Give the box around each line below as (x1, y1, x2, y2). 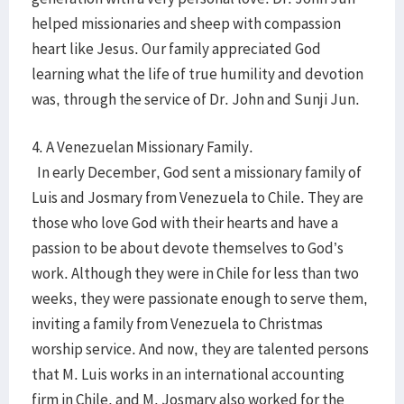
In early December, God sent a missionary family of (32, 162, 362, 182)
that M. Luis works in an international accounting (32, 364, 344, 384)
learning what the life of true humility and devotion (32, 64, 363, 84)
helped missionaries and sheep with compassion (32, 14, 341, 33)
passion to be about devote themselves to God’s (32, 238, 344, 258)
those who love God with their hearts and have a (32, 213, 338, 233)
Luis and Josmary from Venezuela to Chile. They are (32, 188, 363, 207)
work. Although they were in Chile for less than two (32, 263, 359, 283)
